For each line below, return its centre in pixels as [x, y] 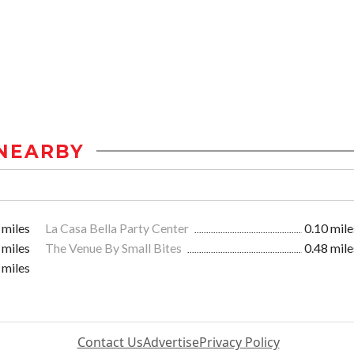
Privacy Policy [239, 342]
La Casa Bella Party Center [118, 228]
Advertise [171, 342]
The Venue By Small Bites [115, 247]
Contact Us [110, 342]
